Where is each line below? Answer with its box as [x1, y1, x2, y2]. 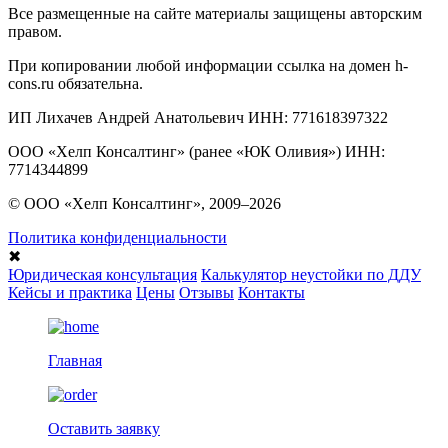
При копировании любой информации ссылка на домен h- [8, 57, 408, 74]
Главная [48, 352, 102, 369]
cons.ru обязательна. [8, 75, 143, 92]
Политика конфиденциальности [8, 229, 227, 246]
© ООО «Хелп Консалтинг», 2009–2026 [8, 195, 281, 212]
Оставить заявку [48, 420, 160, 437]
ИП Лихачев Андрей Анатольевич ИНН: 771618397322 [8, 109, 388, 126]
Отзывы [179, 284, 234, 301]
